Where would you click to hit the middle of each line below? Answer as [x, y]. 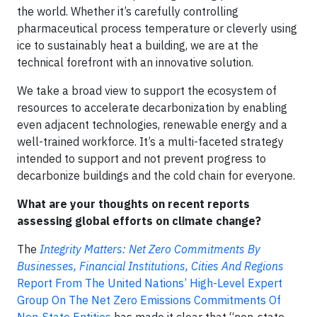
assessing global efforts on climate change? [139, 221]
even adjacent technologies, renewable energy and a [152, 125]
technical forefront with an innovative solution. [135, 62]
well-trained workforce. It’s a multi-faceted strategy [150, 142]
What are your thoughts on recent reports [133, 204]
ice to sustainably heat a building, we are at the [138, 45]
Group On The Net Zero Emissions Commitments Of [149, 300]
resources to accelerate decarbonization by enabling [152, 108]
